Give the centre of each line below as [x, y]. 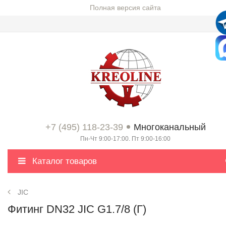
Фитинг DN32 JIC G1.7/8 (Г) [77, 209]
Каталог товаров [63, 161]
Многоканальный [169, 127]
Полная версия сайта [125, 8]
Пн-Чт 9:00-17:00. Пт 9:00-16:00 [125, 139]
